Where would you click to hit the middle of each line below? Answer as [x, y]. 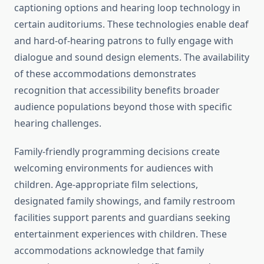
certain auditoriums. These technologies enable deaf [131, 24]
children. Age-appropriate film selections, [106, 185]
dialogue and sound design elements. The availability [132, 57]
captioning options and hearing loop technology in [127, 8]
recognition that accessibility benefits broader [117, 90]
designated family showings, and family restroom [125, 201]
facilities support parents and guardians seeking [122, 218]
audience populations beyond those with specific [123, 107]
